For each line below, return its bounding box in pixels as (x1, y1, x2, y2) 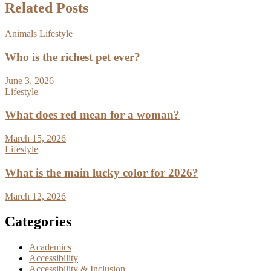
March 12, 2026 (5, 191, 66, 201)
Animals (5, 28, 37, 39)
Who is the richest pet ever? (5, 50, 140, 64)
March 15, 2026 (5, 133, 66, 144)
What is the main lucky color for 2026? (5, 166, 198, 179)
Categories (5, 214, 71, 230)
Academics (29, 242, 71, 253)
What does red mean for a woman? (5, 108, 180, 122)
